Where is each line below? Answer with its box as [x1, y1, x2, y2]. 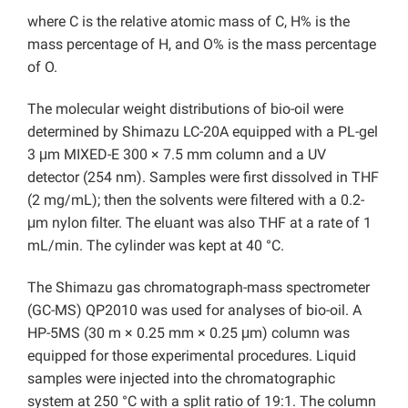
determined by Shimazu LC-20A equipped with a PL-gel [27, 122, 378, 140]
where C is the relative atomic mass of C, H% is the [27, 12, 350, 30]
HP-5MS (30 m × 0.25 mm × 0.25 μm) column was [27, 323, 350, 342]
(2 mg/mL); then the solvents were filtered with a [27, 190, 341, 209]
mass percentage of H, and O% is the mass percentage [27, 35, 376, 53]
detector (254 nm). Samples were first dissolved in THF [27, 168, 379, 186]
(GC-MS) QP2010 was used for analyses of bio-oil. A [27, 301, 362, 319]
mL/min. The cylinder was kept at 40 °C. [27, 236, 284, 254]
